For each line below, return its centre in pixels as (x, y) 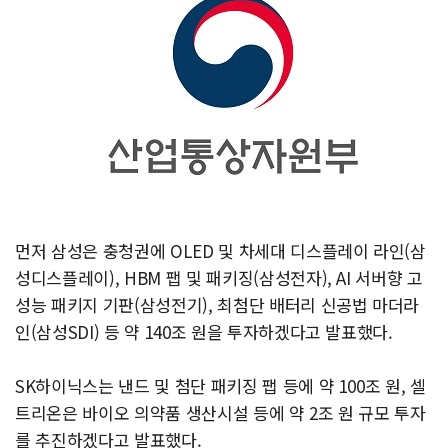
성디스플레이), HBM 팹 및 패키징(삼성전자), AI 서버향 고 (219, 277)
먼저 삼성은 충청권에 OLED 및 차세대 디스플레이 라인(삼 (220, 250)
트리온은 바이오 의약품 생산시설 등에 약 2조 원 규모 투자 (220, 412)
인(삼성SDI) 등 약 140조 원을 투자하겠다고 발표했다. (204, 331)
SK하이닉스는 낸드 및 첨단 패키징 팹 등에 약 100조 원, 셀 (220, 385)
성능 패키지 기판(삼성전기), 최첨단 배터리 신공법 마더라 (217, 304)
